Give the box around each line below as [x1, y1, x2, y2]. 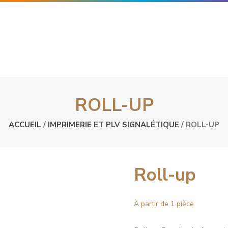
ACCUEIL [9, 120, 41, 130]
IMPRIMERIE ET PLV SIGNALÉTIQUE [48, 120, 179, 130]
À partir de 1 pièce [134, 199, 194, 209]
